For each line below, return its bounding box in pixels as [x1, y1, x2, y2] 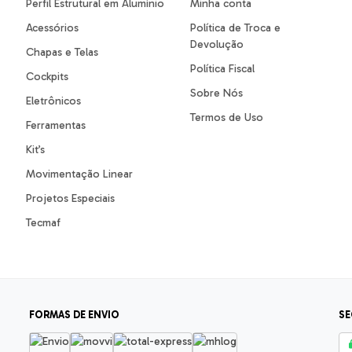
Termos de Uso [189, 111, 263, 125]
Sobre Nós [189, 86, 243, 101]
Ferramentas [25, 119, 86, 133]
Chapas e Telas [25, 46, 98, 60]
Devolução [189, 38, 244, 52]
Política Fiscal [189, 62, 255, 76]
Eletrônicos [25, 94, 81, 108]
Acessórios [25, 21, 79, 35]
